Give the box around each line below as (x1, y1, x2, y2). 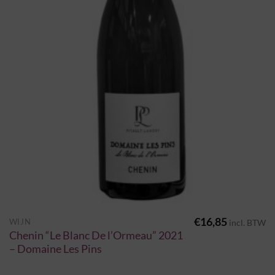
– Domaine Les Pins (9, 242, 102, 255)
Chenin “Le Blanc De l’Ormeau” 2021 (9, 228, 183, 242)
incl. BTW (229, 217, 266, 228)
